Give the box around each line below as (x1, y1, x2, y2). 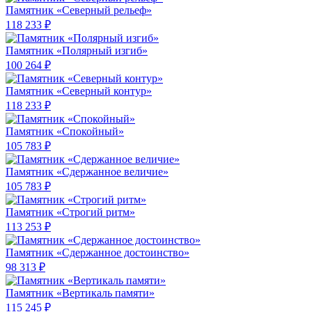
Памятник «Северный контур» (6, 85, 152, 97)
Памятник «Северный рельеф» (6, 4, 152, 17)
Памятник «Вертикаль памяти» (6, 287, 155, 299)
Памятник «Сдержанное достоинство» (6, 247, 189, 259)
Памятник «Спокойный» (6, 125, 124, 138)
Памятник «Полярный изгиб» (6, 45, 148, 57)
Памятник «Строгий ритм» (6, 206, 135, 219)
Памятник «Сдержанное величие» (6, 166, 169, 178)
